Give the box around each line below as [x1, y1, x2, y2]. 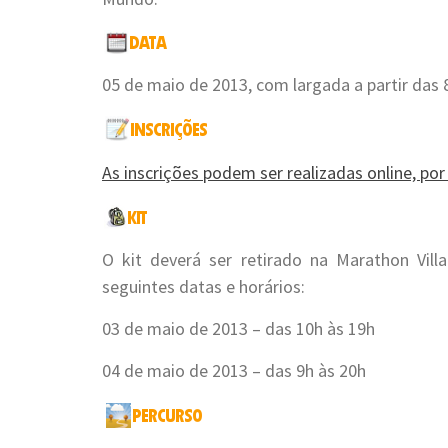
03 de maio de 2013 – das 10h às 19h [102, 316, 375, 340]
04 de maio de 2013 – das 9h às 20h [102, 358, 366, 382]
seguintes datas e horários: [102, 274, 305, 298]
